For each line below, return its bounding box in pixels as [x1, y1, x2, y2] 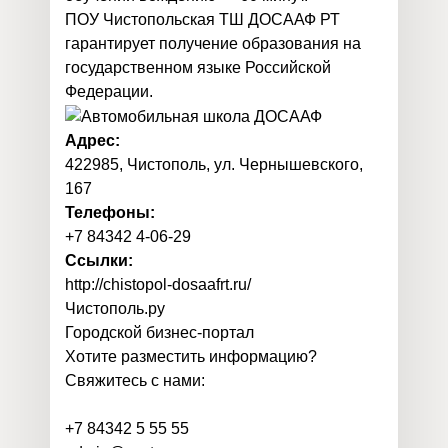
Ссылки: [65, 251, 133, 269]
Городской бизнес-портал [65, 323, 254, 341]
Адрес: [65, 131, 120, 149]
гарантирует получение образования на [65, 35, 361, 52]
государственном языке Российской [65, 59, 331, 76]
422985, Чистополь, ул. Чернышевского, [65, 155, 363, 173]
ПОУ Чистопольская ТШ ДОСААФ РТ [65, 11, 340, 28]
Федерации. [65, 83, 153, 100]
